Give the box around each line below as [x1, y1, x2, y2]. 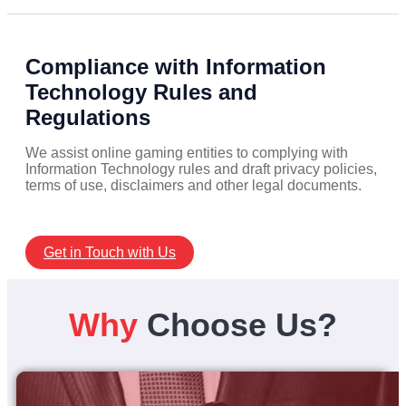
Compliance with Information [25, 54, 326, 80]
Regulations [25, 105, 150, 130]
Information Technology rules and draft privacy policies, [25, 161, 377, 178]
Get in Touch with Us [43, 245, 176, 261]
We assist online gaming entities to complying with [25, 145, 348, 161]
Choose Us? [147, 306, 337, 343]
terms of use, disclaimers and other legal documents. [25, 178, 362, 194]
